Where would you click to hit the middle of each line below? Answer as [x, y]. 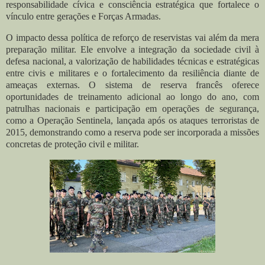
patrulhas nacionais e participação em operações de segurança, [132, 108]
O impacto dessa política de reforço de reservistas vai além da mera [132, 37]
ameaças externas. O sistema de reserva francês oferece [132, 85]
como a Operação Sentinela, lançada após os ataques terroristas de [132, 120]
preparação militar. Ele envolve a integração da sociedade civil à [132, 49]
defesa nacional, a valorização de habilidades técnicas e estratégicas [132, 61]
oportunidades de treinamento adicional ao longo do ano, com [132, 96]
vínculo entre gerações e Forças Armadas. [83, 16]
